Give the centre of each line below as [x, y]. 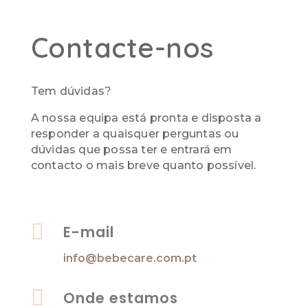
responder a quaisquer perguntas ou [135, 134]
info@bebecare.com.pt [130, 258]
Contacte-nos [122, 47]
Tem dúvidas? [71, 91]
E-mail [88, 232]
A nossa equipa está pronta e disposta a [146, 118]
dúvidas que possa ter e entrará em [131, 150]
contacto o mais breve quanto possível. [143, 165]
